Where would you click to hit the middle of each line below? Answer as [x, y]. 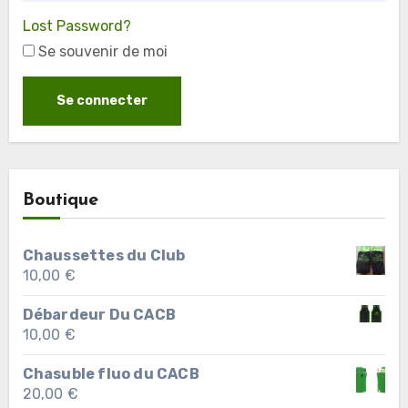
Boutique [60, 200]
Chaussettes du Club [104, 255]
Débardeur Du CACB [99, 314]
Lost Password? [76, 26]
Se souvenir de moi [101, 52]
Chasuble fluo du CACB [111, 373]
